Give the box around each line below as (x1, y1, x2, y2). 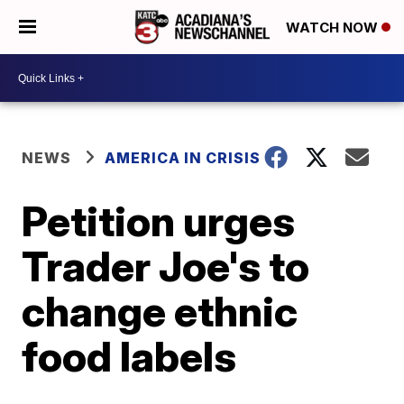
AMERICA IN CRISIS (105, 149, 262, 167)
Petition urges (22, 196, 296, 246)
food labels (22, 331, 237, 381)
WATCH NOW (286, 19, 381, 37)
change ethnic (22, 286, 298, 336)
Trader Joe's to (22, 241, 310, 291)
